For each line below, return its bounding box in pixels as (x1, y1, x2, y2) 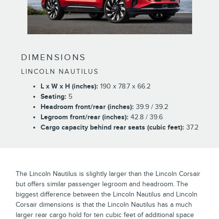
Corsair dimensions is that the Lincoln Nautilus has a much (16, 200, 192, 209)
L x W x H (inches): (40, 82, 98, 90)
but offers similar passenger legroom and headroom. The (16, 179, 188, 188)
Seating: (40, 92, 66, 101)
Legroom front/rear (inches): (40, 112, 129, 121)
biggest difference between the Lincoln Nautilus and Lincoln (16, 190, 197, 198)
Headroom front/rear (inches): (40, 102, 134, 111)
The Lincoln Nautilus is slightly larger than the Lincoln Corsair (16, 169, 200, 178)
